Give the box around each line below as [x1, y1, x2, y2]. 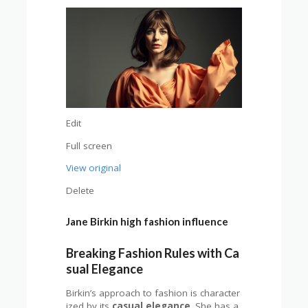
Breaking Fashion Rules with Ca [66, 245, 240, 261]
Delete [66, 184, 95, 197]
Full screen [66, 139, 113, 152]
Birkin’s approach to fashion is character [66, 287, 241, 300]
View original [66, 162, 122, 175]
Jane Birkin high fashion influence [66, 214, 229, 228]
